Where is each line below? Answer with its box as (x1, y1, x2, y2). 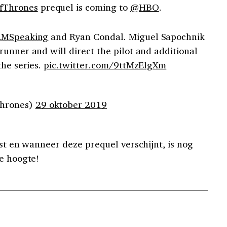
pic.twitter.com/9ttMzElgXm (44, 59, 167, 71)
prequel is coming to (37, 1, 130, 13)
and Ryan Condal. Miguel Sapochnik (48, 30, 205, 43)
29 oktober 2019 (35, 98, 107, 110)
